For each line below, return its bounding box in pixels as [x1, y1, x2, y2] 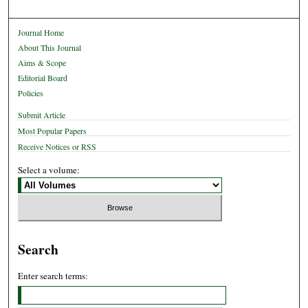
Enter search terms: [18, 269, 89, 282]
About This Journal [18, 42, 82, 54]
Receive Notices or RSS [18, 141, 97, 153]
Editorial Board [18, 72, 68, 84]
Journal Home [18, 27, 65, 38]
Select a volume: [18, 164, 80, 177]
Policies [18, 87, 44, 99]
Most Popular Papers [18, 125, 87, 137]
